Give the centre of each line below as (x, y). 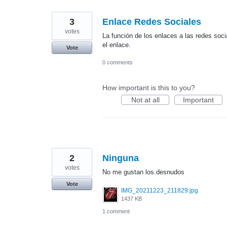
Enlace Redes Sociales (152, 22)
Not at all (145, 100)
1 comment (116, 211)
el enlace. (117, 45)
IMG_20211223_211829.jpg (160, 190)
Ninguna (121, 158)
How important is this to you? (149, 88)
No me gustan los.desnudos (143, 172)
